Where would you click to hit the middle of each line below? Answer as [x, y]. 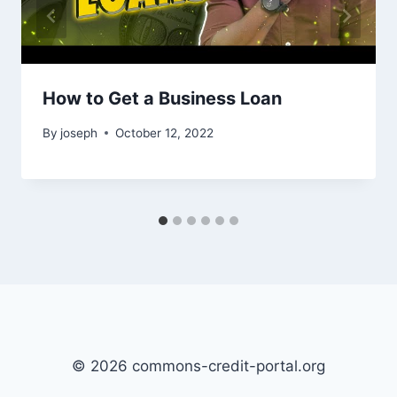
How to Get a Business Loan [162, 98]
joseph [79, 132]
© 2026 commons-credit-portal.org [198, 366]
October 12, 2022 [165, 132]
